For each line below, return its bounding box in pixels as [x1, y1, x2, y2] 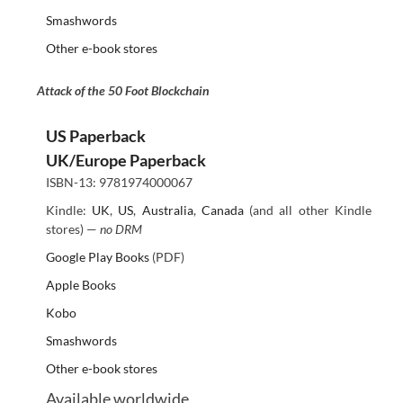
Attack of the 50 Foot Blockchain [36, 83, 210, 99]
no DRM [99, 221, 142, 237]
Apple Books [45, 277, 116, 293]
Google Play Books [45, 249, 149, 265]
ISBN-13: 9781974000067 [45, 175, 193, 191]
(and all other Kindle [243, 202, 372, 219]
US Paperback [45, 126, 146, 147]
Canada [201, 202, 244, 219]
